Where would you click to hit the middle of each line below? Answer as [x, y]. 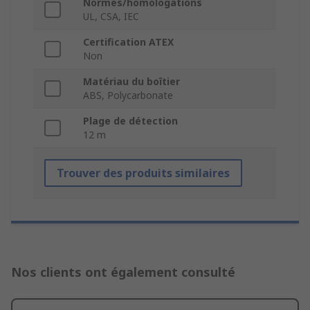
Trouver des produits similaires [143, 173]
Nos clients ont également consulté [123, 272]
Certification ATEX [128, 42]
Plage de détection [130, 121]
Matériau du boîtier [131, 82]
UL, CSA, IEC [111, 17]
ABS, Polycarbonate [128, 95]
